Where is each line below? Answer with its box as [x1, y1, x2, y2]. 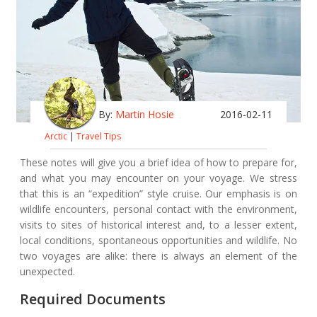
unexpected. [20, 265, 75, 278]
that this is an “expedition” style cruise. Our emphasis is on [20, 187, 297, 200]
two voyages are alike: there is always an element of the [20, 249, 297, 263]
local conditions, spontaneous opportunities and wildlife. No [20, 234, 297, 247]
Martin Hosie [115, 107, 174, 121]
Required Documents [20, 289, 166, 309]
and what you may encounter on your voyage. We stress [20, 171, 297, 185]
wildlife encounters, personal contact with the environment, [20, 202, 297, 216]
